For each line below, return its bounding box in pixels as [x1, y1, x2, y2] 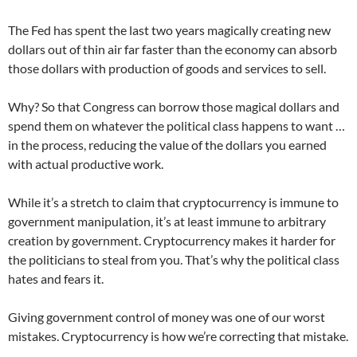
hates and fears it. [8, 270, 104, 286]
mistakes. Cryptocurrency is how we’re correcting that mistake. [8, 328, 348, 343]
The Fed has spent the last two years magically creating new [8, 22, 331, 37]
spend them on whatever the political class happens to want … [8, 117, 345, 133]
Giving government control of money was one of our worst [8, 308, 325, 324]
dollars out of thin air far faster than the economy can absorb [8, 41, 337, 57]
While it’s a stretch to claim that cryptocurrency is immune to [8, 194, 339, 210]
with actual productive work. [8, 155, 163, 171]
